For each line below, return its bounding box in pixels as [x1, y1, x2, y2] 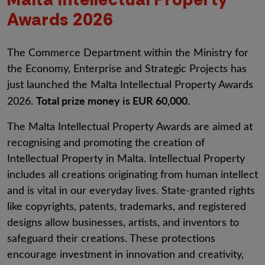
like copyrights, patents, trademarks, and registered [7, 199, 246, 213]
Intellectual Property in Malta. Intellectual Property [7, 151, 245, 165]
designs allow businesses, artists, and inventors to [7, 215, 239, 229]
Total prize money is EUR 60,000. [36, 93, 190, 108]
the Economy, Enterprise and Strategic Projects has [7, 61, 247, 75]
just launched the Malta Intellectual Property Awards [7, 77, 253, 91]
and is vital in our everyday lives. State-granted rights [7, 183, 255, 197]
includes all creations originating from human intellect [7, 167, 258, 181]
